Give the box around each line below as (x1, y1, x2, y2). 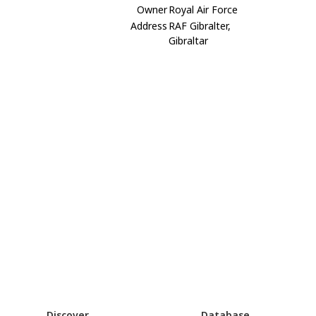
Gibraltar (169, 33, 209, 47)
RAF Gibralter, (169, 18, 231, 32)
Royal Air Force (169, 2, 238, 16)
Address (130, 18, 168, 32)
